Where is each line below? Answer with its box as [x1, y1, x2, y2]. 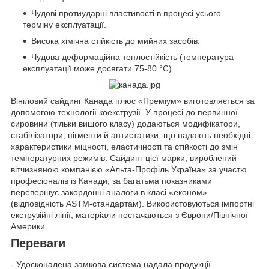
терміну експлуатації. [23, 19, 106, 29]
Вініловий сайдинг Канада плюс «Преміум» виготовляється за [11, 95, 255, 106]
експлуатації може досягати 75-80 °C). [23, 63, 174, 73]
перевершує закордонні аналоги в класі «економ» [11, 187, 207, 197]
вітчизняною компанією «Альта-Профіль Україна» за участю [11, 164, 247, 174]
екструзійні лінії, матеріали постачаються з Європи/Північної [11, 210, 248, 220]
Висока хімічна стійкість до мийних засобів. [31, 35, 200, 46]
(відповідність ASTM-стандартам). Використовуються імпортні [11, 198, 254, 208]
